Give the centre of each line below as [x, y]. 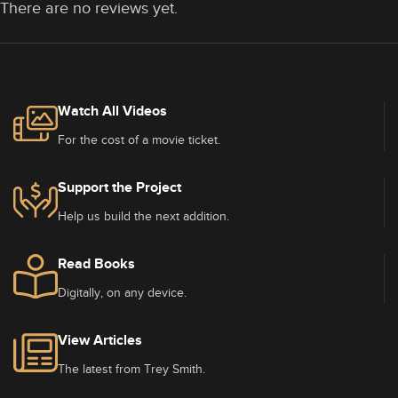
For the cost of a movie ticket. [139, 140]
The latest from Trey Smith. [131, 369]
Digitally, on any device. [122, 293]
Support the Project [119, 187]
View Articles [100, 340]
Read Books [96, 264]
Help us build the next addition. [143, 216]
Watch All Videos [112, 111]
